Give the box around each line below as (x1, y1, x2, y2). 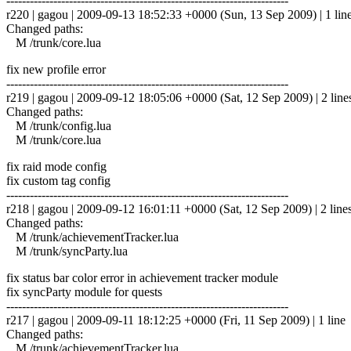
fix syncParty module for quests (6, 284, 162, 299)
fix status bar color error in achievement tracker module (6, 270, 278, 284)
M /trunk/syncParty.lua (6, 244, 128, 258)
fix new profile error (6, 62, 106, 76)
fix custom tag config (6, 173, 110, 187)
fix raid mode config (6, 159, 107, 173)
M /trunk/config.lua (6, 118, 111, 132)
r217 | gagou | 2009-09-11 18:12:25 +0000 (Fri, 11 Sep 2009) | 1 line (6, 313, 346, 327)
